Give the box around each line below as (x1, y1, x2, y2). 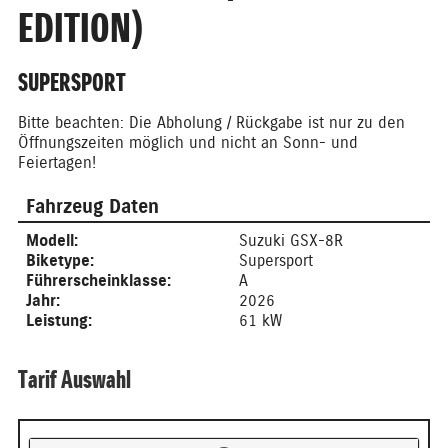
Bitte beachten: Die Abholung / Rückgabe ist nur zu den (17, 113, 405, 133)
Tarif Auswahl (17, 365, 131, 394)
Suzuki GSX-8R (239, 230, 343, 250)
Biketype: (25, 250, 94, 270)
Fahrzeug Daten (25, 195, 159, 219)
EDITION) (17, 5, 143, 53)
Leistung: (25, 310, 92, 330)
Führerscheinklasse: (25, 270, 171, 290)
